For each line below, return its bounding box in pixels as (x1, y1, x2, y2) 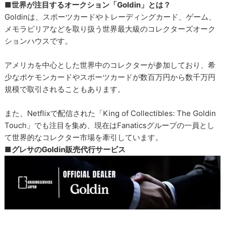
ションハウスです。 (5, 36, 73, 46)
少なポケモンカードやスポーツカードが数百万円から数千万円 (5, 72, 216, 82)
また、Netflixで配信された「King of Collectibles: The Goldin (5, 108, 216, 118)
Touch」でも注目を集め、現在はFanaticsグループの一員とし (5, 120, 215, 130)
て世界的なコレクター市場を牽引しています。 (5, 132, 163, 142)
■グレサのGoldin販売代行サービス (5, 144, 126, 154)
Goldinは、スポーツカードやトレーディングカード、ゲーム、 (5, 12, 216, 22)
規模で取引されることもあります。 (5, 84, 126, 94)
